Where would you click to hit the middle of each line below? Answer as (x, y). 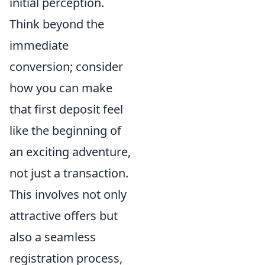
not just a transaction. (69, 173)
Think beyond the (57, 24)
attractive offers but (64, 215)
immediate (39, 45)
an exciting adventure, (70, 151)
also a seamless (53, 237)
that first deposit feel (66, 109)
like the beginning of (65, 130)
